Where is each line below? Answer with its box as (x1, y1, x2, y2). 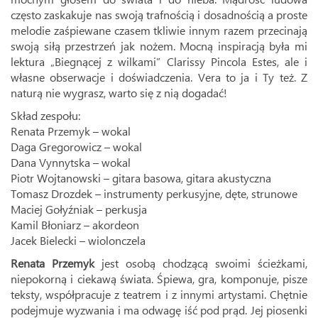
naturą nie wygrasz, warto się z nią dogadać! (11, 85, 227, 100)
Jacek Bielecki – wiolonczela (11, 233, 146, 248)
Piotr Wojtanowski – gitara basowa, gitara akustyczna (11, 170, 271, 185)
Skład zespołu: (11, 108, 80, 123)
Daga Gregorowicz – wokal (11, 139, 142, 154)
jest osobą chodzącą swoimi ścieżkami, (102, 256, 307, 270)
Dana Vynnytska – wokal (11, 155, 131, 170)
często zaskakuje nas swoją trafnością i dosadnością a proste (11, 7, 307, 22)
